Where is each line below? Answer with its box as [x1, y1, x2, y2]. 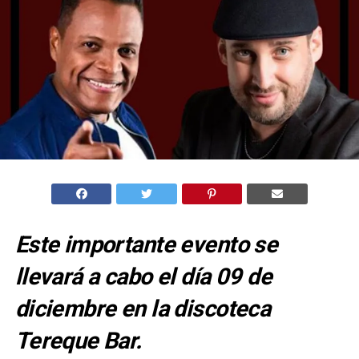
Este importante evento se [14, 230, 278, 258]
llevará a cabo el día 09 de [14, 262, 272, 290]
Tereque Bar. [14, 326, 142, 354]
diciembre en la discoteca [14, 294, 271, 322]
